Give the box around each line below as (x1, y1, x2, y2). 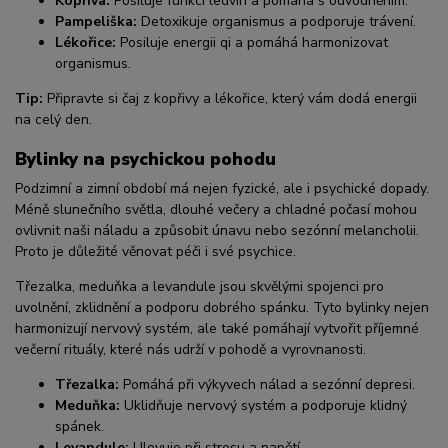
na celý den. (15, 110, 92, 130)
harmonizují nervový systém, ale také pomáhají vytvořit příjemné (15, 319, 419, 339)
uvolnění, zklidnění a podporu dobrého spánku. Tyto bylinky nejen (15, 298, 429, 318)
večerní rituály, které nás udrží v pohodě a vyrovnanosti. (15, 340, 366, 360)
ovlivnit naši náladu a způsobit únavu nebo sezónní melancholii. (15, 221, 419, 241)
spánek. (55, 417, 104, 437)
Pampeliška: (55, 12, 137, 32)
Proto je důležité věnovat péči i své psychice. (15, 242, 296, 262)
